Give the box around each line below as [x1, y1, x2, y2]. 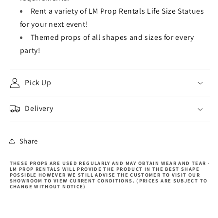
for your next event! [19, 18, 88, 29]
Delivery [25, 103, 54, 114]
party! [19, 45, 40, 55]
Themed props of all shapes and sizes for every [30, 32, 194, 42]
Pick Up [25, 77, 52, 88]
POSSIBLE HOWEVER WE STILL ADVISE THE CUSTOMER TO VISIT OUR [9, 171, 200, 178]
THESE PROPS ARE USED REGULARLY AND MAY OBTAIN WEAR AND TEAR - [9, 159, 210, 166]
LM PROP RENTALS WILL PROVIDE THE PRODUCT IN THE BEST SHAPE [9, 165, 200, 172]
